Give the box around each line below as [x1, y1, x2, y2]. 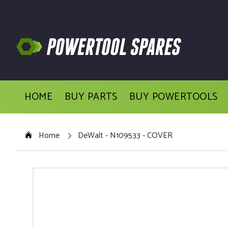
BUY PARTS [64, 89, 118, 106]
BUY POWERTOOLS [129, 89, 218, 106]
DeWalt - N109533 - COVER [78, 128, 173, 142]
